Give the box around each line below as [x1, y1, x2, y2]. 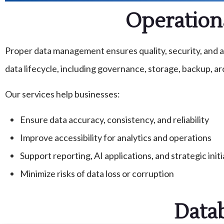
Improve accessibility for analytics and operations [20, 132, 211, 143]
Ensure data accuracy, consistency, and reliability [20, 114, 209, 125]
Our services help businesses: [5, 88, 120, 100]
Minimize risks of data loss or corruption [20, 168, 174, 179]
